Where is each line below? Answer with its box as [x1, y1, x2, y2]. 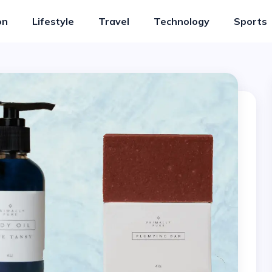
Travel [98, 15, 129, 27]
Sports [233, 15, 267, 27]
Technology [153, 15, 209, 27]
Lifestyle [32, 15, 74, 27]
